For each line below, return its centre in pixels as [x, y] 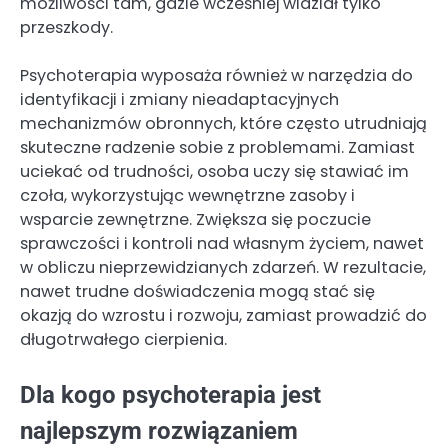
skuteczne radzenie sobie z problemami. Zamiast [217, 148]
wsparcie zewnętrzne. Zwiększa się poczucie [195, 220]
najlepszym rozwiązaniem [159, 430]
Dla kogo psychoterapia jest [170, 394]
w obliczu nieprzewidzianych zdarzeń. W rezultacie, [223, 268]
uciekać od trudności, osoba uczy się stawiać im [214, 172]
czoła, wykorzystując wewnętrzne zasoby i [187, 196]
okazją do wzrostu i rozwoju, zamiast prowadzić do [223, 316]
